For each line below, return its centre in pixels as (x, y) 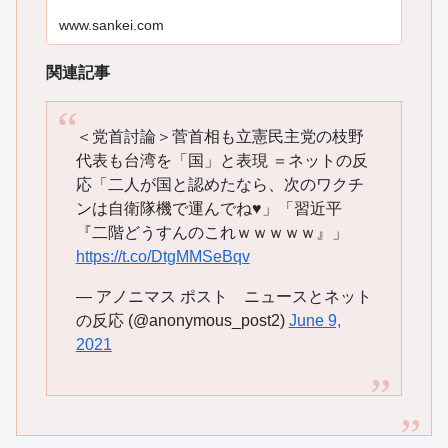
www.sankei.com (111, 25)
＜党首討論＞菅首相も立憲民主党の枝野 (219, 136)
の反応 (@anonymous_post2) (182, 320)
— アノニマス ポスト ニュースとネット (223, 296)
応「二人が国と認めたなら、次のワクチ (219, 184)
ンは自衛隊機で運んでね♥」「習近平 (208, 208)
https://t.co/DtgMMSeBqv (162, 256)
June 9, (314, 320)
